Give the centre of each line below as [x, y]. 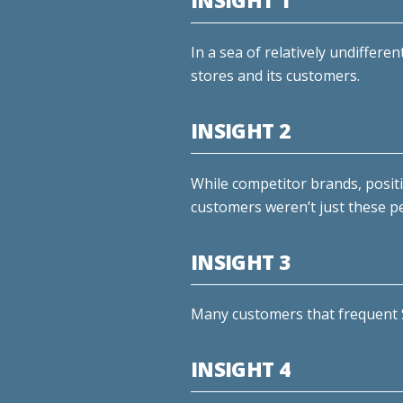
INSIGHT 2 [240, 131]
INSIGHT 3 [240, 262]
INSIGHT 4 [240, 370]
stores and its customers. [275, 76]
